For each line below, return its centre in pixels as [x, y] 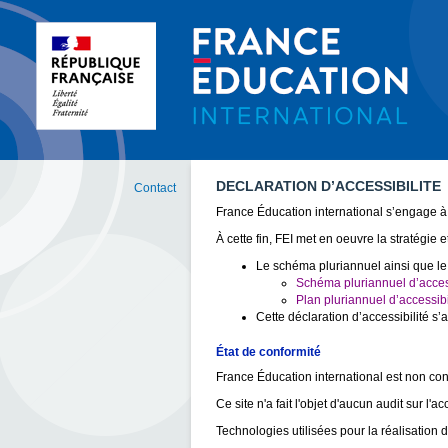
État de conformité [268, 352]
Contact [155, 188]
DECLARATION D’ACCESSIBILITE [328, 186]
